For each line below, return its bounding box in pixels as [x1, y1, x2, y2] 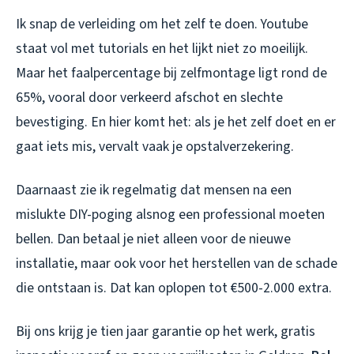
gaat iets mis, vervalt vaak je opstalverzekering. [16, 137, 294, 157]
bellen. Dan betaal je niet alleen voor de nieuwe [16, 229, 291, 250]
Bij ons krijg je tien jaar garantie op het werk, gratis [16, 322, 315, 342]
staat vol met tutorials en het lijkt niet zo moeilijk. [16, 39, 308, 59]
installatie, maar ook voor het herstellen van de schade [16, 254, 337, 274]
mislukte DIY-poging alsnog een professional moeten [16, 205, 325, 225]
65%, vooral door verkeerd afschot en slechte [16, 88, 283, 108]
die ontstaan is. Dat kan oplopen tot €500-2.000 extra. [16, 278, 332, 299]
